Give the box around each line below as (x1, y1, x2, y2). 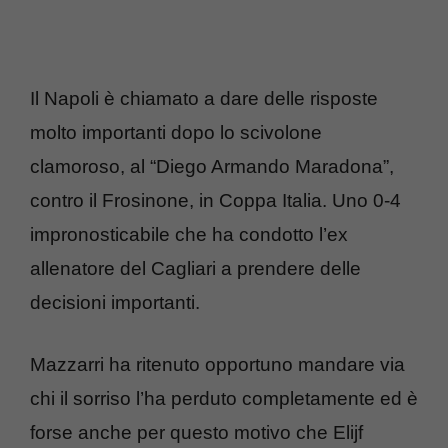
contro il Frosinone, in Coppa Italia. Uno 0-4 (30, 189, 401, 211)
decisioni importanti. (30, 291, 200, 313)
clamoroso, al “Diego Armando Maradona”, (30, 155, 394, 177)
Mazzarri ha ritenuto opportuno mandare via (30, 354, 405, 376)
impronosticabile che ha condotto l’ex (30, 223, 348, 245)
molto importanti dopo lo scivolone (30, 121, 322, 143)
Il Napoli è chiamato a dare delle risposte (30, 87, 378, 109)
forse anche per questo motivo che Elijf (30, 422, 363, 444)
